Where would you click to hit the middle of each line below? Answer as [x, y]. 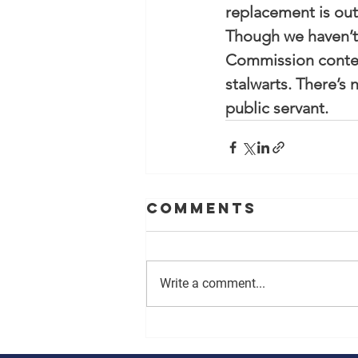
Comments [201, 209]
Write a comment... [213, 284]
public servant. [277, 108]
